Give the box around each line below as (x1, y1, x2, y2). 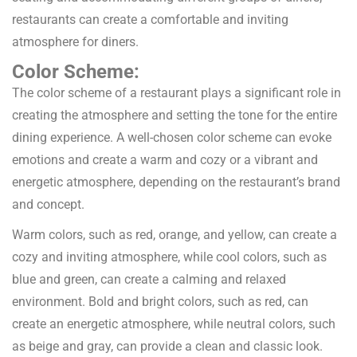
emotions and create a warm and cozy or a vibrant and (12, 152, 318, 168)
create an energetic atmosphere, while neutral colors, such (12, 316, 335, 332)
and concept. (12, 197, 84, 213)
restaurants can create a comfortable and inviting (12, 12, 288, 28)
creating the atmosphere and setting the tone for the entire (12, 108, 337, 124)
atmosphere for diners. (12, 34, 139, 50)
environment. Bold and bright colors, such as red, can (12, 294, 308, 310)
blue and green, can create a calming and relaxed (12, 272, 286, 288)
